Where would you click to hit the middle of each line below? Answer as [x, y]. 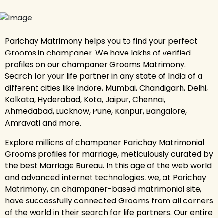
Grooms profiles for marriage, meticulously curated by [109, 154]
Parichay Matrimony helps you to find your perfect [101, 41]
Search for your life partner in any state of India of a [104, 76]
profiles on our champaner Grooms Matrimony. [95, 64]
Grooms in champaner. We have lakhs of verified [98, 53]
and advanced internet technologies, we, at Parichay [106, 177]
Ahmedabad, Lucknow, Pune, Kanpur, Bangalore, [96, 111]
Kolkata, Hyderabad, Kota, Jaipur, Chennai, [85, 99]
